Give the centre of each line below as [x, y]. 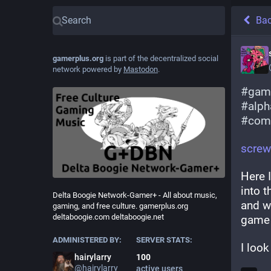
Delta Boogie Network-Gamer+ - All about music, [135, 195]
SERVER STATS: [164, 240]
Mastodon [141, 69]
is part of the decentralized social [161, 58]
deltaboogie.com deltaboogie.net [108, 217]
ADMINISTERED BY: [87, 240]
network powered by [88, 69]
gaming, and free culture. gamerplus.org [120, 206]
